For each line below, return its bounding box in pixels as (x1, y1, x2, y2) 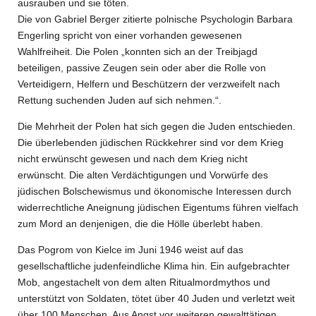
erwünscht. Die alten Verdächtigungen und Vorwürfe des (18, 169, 268, 181)
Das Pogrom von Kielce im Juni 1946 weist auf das (18, 244, 243, 255)
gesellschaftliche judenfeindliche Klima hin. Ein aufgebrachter (18, 260, 290, 272)
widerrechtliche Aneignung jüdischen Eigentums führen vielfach (18, 202, 298, 213)
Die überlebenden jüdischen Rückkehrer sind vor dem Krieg (18, 137, 284, 148)
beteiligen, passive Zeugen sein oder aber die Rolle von (18, 62, 266, 73)
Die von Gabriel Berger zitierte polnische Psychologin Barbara (18, 13, 293, 25)
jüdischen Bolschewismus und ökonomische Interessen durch (18, 186, 291, 197)
